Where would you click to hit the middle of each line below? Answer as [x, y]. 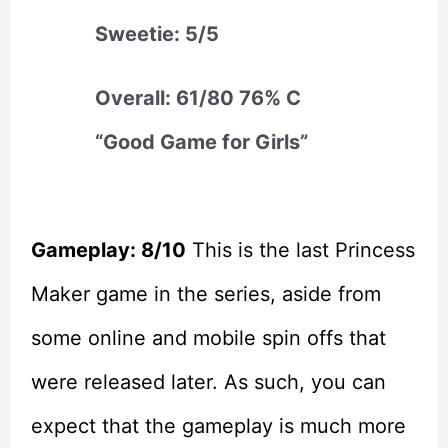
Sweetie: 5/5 [156, 34]
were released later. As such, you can [208, 382]
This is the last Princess [300, 250]
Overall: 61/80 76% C [197, 98]
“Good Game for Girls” [201, 142]
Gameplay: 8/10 [108, 250]
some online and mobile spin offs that [208, 338]
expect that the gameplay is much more [218, 426]
